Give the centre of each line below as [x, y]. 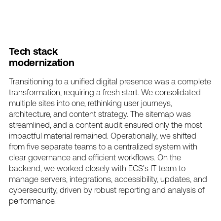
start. [131, 92]
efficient [102, 157]
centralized [134, 146]
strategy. [113, 114]
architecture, [30, 114]
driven [71, 190]
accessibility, [137, 179]
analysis [182, 190]
